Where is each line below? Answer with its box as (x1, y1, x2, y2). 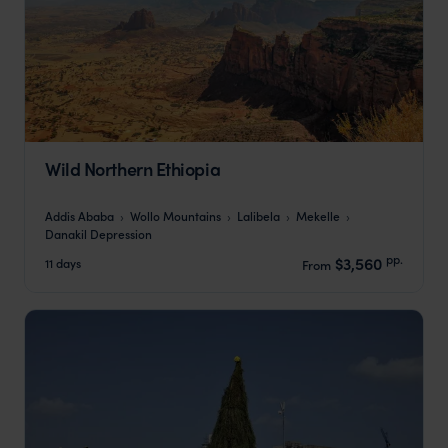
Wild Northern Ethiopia (45, 156, 221, 182)
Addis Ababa (45, 206, 114, 224)
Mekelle (296, 206, 340, 224)
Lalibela (237, 206, 280, 224)
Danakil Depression (45, 224, 152, 242)
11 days (45, 254, 81, 272)
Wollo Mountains (130, 206, 221, 224)
